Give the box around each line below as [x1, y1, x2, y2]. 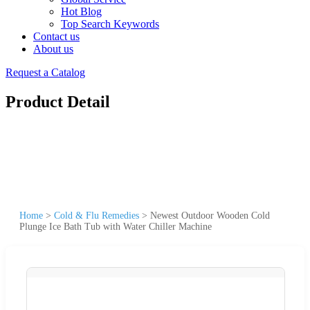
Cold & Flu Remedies [54, 210, 139, 221]
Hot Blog [61, 6, 102, 17]
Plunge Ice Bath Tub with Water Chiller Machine [19, 221, 212, 232]
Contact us [33, 30, 80, 42]
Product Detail [6, 92, 110, 111]
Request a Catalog [6, 66, 85, 78]
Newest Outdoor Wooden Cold [150, 210, 270, 221]
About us [33, 43, 73, 55]
